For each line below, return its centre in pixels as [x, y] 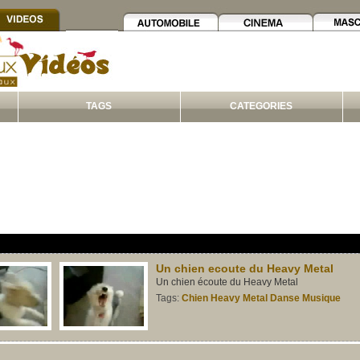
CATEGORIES [261, 106]
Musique [321, 298]
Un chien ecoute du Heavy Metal [245, 268]
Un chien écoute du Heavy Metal [227, 282]
